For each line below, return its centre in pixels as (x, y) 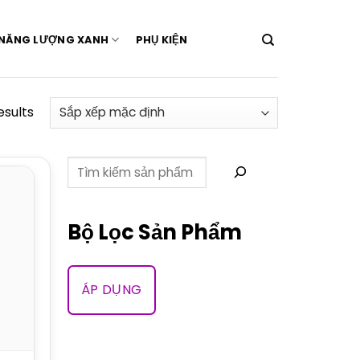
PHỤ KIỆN (162, 39)
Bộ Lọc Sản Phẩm (154, 233)
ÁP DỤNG (111, 290)
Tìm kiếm (94, 164)
